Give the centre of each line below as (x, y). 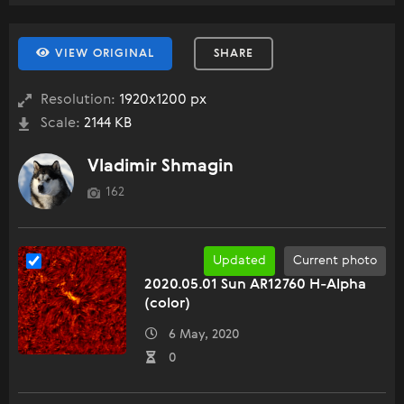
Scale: (60, 123)
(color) (167, 303)
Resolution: (78, 100)
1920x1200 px (161, 100)
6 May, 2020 (198, 334)
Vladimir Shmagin (161, 166)
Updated (239, 260)
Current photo (335, 260)
